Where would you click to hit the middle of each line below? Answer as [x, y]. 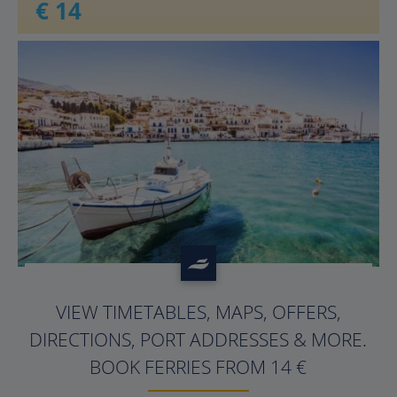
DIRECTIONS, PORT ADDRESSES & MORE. [198, 339]
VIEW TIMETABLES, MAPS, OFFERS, [198, 312]
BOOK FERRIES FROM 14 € [198, 367]
